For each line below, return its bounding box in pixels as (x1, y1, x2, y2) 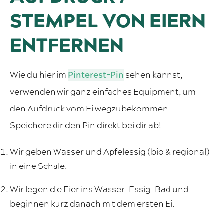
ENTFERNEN (10, 33, 124, 59)
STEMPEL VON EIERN (10, 8, 206, 35)
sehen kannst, (124, 69, 182, 82)
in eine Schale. (10, 161, 67, 173)
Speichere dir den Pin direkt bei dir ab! (10, 120, 161, 132)
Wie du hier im (10, 69, 68, 82)
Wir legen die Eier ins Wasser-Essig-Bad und (10, 184, 189, 196)
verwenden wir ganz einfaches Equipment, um (10, 86, 196, 99)
